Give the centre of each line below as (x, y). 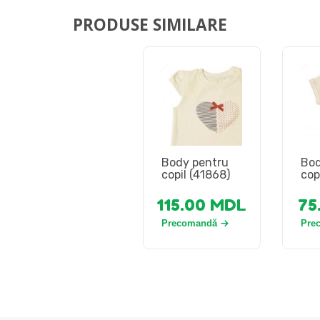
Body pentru (195, 162)
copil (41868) (195, 174)
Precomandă (189, 224)
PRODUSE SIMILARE (150, 24)
